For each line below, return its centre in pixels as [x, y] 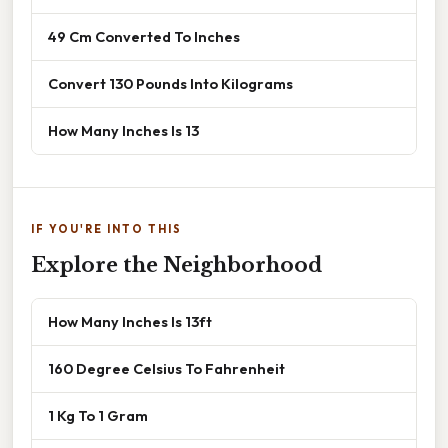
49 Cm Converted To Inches [144, 37]
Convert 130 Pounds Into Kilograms [170, 84]
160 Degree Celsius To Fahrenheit [166, 369]
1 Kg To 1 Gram [98, 416]
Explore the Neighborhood [176, 265]
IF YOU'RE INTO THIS [106, 229]
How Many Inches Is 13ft [130, 322]
